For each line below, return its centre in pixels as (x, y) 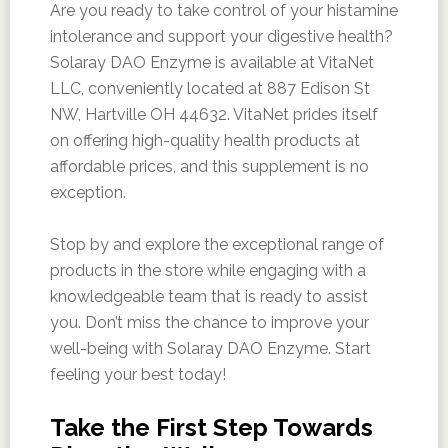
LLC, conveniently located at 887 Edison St (209, 89)
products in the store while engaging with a (207, 271)
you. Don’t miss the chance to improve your (209, 323)
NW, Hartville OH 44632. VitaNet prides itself (213, 115)
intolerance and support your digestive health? (221, 37)
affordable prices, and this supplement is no (209, 167)
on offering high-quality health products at (204, 141)
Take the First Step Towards (211, 428)
